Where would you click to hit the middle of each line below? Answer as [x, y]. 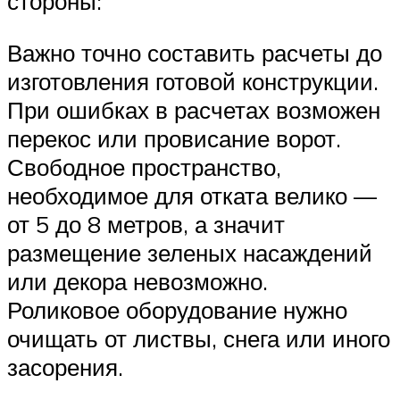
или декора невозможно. [137, 281]
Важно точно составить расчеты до [195, 52]
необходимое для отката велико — [192, 195]
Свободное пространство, [144, 167]
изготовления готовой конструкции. [193, 81]
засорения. [65, 367]
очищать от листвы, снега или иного [199, 338]
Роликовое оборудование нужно [177, 309]
